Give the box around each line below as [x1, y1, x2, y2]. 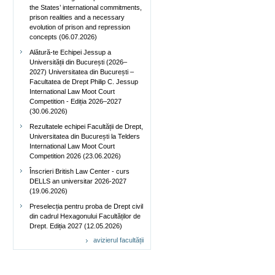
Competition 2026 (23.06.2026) [29, 152, 121, 160]
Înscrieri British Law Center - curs [29, 168, 130, 175]
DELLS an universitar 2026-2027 [29, 177, 126, 185]
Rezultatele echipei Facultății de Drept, [29, 123, 143, 130]
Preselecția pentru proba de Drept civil [29, 203, 143, 210]
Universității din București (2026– [29, 58, 127, 66]
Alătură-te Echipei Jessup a [29, 48, 111, 56]
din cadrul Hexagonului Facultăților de [29, 212, 141, 220]
